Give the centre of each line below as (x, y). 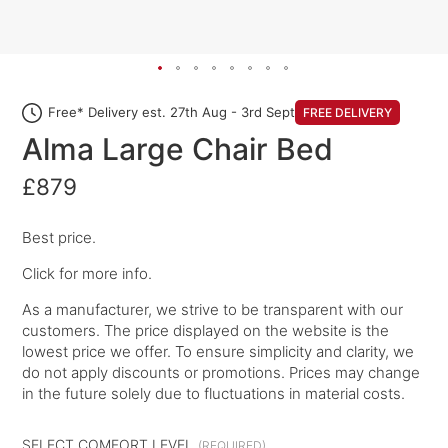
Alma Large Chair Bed (178, 149)
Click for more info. (87, 273)
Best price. (59, 237)
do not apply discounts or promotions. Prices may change (221, 372)
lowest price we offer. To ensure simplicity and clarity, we (218, 351)
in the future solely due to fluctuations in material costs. (214, 393)
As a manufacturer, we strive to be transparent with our (213, 309)
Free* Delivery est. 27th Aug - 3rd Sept (172, 112)
